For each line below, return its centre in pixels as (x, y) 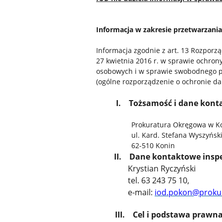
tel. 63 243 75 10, (143, 181)
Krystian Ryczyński (146, 169)
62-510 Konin (147, 146)
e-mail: (126, 193)
